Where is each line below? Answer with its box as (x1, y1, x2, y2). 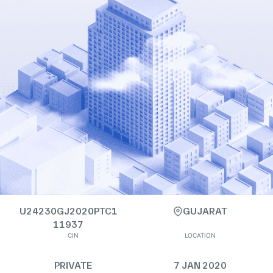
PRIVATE (54, 260, 92, 271)
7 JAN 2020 (173, 260, 227, 271)
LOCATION (184, 232, 216, 239)
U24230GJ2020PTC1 (19, 205, 118, 217)
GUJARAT (182, 205, 227, 217)
